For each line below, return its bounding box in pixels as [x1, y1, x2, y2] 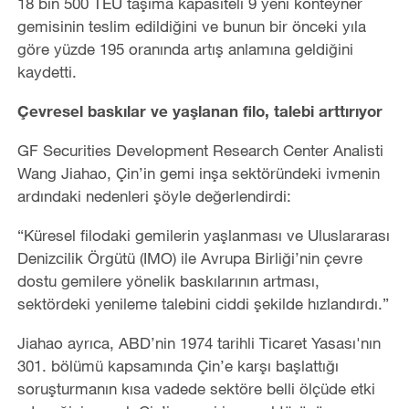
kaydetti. [16, 61, 77, 81]
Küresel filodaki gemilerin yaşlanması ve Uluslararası [23, 225, 390, 245]
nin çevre [299, 247, 362, 267]
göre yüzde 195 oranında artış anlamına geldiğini [16, 38, 353, 58]
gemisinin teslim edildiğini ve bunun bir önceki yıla [16, 16, 366, 36]
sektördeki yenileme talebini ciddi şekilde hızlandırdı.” [16, 293, 389, 313]
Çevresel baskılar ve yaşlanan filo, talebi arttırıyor [16, 100, 383, 121]
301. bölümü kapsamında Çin [16, 355, 220, 375]
